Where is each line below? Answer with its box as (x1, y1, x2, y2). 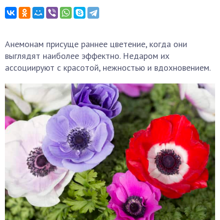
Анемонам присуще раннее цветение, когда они (5, 38, 187, 50)
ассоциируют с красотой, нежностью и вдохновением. (5, 62, 211, 73)
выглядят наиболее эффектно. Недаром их (5, 50, 169, 61)
